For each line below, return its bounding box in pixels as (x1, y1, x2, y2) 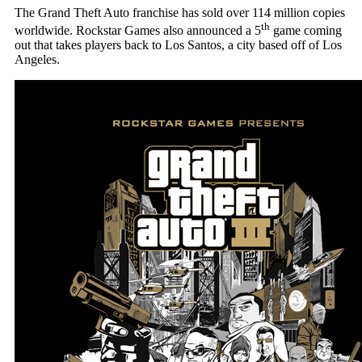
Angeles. (14, 53, 60, 67)
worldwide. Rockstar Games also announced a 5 (14, 23, 261, 38)
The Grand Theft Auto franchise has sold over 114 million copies (14, 6, 345, 20)
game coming (269, 23, 342, 38)
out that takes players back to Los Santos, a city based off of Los (14, 38, 342, 53)
